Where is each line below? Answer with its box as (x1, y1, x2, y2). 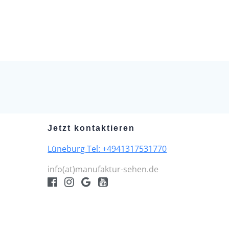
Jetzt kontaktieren (48, 124, 135, 133)
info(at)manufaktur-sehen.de (48, 164, 159, 175)
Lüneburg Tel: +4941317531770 (48, 143, 167, 155)
